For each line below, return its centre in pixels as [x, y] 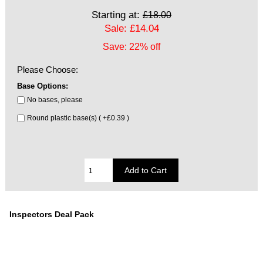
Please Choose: [48, 70]
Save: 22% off [131, 47]
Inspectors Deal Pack [52, 215]
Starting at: [117, 15]
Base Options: [43, 86]
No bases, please [55, 100]
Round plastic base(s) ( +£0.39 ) [78, 118]
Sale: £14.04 [131, 28]
